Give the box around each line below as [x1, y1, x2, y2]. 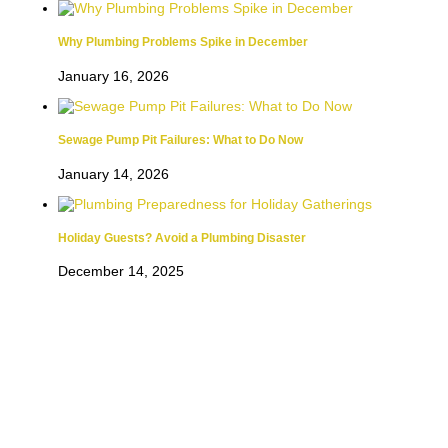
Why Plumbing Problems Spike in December [58, 35, 308, 49]
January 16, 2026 [58, 67, 169, 84]
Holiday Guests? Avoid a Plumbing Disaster [58, 231, 306, 245]
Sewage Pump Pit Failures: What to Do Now [58, 133, 303, 147]
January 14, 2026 [58, 165, 169, 182]
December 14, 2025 [58, 263, 184, 280]
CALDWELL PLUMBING [123, 424, 325, 445]
